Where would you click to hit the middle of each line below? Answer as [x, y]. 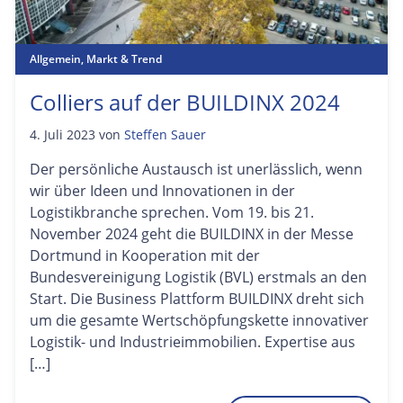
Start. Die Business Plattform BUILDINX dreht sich [197, 298]
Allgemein [55, 59]
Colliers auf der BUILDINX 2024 [185, 103]
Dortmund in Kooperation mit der [145, 255]
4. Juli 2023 [63, 134]
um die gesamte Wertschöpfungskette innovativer [199, 320]
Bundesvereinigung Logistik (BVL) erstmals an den [198, 277]
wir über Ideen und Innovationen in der [162, 190]
